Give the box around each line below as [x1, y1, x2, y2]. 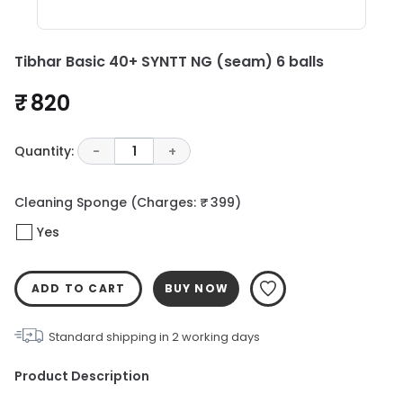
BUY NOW [164, 281, 228, 296]
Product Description [14, 367, 149, 385]
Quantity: [14, 141, 74, 160]
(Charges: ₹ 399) [130, 193, 241, 211]
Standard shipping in [49, 328, 172, 345]
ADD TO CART [31, 281, 126, 296]
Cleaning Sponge [14, 193, 127, 211]
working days [179, 328, 260, 345]
